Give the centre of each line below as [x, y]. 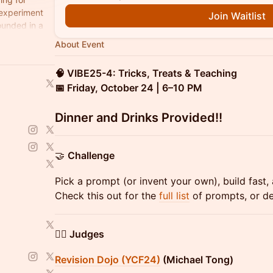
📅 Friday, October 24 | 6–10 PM [129, 88]
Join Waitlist [237, 16]
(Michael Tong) [197, 260]
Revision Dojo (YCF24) [108, 260]
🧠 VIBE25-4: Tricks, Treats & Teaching [146, 73]
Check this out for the [107, 196]
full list [174, 196]
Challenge [91, 155]
